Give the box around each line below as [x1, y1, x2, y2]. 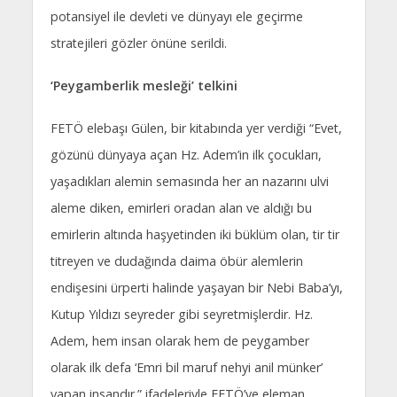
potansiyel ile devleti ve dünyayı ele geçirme [50, 8, 303, 26]
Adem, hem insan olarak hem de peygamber [50, 332, 309, 350]
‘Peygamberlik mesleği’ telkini [50, 77, 237, 95]
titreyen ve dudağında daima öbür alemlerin [50, 253, 303, 270]
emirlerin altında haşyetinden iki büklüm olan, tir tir [50, 226, 339, 244]
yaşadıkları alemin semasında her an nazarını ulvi [50, 173, 329, 191]
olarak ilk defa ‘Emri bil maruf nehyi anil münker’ [50, 359, 323, 377]
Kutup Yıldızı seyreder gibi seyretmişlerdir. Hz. [50, 306, 313, 323]
